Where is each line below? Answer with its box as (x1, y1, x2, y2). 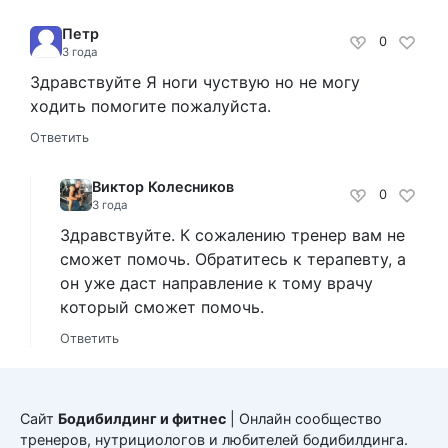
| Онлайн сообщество (226, 409, 382, 427)
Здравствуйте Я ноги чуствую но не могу (30, 71, 360, 92)
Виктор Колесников (92, 177, 234, 195)
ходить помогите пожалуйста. (30, 95, 271, 116)
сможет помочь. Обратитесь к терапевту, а (60, 248, 406, 269)
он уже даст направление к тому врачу (60, 272, 373, 293)
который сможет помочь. (60, 296, 264, 317)
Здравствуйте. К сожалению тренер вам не (60, 224, 405, 245)
